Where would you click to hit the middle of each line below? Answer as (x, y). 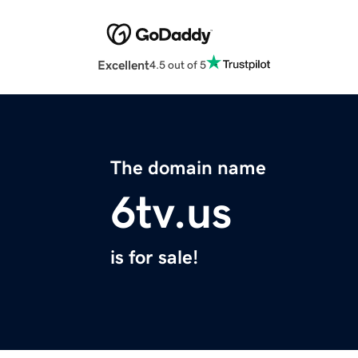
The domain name (188, 168)
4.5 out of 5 (178, 64)
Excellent (123, 65)
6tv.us (171, 213)
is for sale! (154, 258)
